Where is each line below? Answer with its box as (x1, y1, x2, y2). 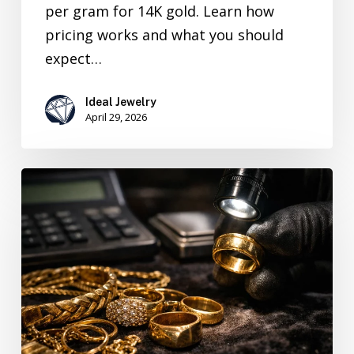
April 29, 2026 (85, 109, 147, 124)
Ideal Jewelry (85, 95, 156, 108)
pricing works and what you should (44, 24, 284, 44)
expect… (44, 48, 102, 68)
